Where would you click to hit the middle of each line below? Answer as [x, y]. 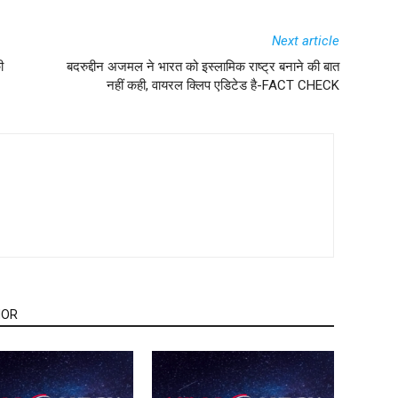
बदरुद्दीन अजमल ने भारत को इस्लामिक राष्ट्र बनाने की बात [203, 67]
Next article [306, 41]
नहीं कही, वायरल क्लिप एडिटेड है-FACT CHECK [223, 85]
